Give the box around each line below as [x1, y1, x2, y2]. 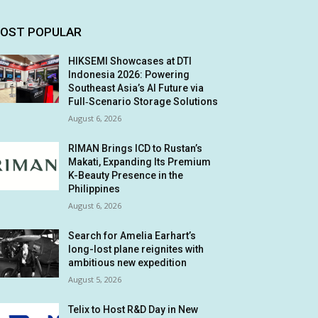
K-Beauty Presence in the [68, 170, 184, 181]
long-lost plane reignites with [68, 243, 204, 255]
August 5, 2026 [68, 274, 122, 285]
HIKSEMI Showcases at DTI [68, 55, 192, 67]
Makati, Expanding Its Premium [68, 156, 212, 168]
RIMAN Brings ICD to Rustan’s [68, 143, 203, 154]
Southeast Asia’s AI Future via [68, 82, 204, 94]
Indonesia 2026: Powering [68, 69, 190, 80]
